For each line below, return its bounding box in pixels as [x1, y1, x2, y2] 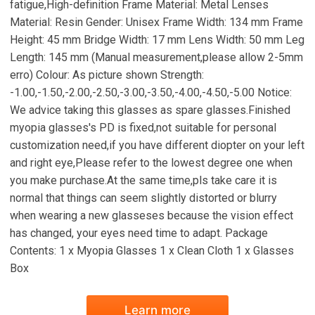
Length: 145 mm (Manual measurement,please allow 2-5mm [10, 51, 303, 64]
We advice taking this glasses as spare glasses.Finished [10, 103, 290, 117]
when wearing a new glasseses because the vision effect [10, 209, 293, 222]
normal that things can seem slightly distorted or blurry [10, 191, 277, 205]
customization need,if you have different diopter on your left [10, 139, 304, 152]
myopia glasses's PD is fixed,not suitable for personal [10, 121, 276, 134]
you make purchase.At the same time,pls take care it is [10, 174, 277, 187]
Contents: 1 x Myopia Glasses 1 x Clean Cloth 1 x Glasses [10, 244, 294, 257]
